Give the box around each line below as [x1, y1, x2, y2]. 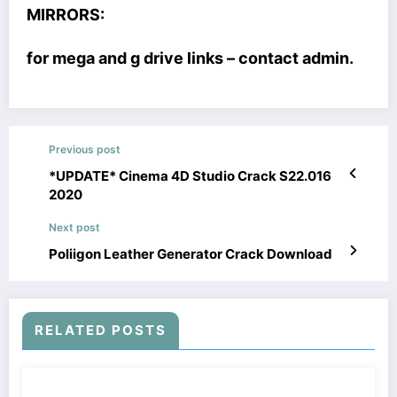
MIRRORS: [27, 4, 105, 24]
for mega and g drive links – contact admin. [27, 49, 354, 68]
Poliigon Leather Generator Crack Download [49, 245, 332, 262]
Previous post [49, 142, 121, 156]
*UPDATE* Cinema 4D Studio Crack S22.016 [49, 167, 331, 184]
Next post [49, 220, 100, 234]
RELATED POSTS [35, 321, 167, 339]
